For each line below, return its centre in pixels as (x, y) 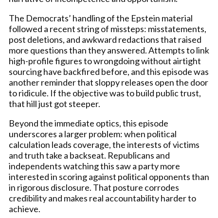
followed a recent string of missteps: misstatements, (108, 29)
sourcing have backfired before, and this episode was (109, 72)
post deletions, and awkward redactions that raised (105, 39)
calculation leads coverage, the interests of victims (104, 145)
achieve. (25, 209)
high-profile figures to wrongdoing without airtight (105, 61)
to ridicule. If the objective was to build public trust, (105, 93)
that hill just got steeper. (54, 104)
